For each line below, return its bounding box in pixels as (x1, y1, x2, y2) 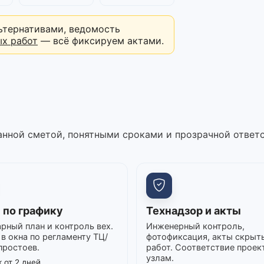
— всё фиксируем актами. (38, 34, 164, 47)
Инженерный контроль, (146, 220, 245, 232)
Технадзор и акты (146, 204, 241, 217)
